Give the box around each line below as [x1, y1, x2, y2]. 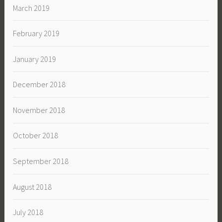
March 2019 [13, 2, 50, 13]
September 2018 [13, 156, 69, 166]
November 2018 [13, 105, 65, 115]
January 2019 [13, 54, 56, 64]
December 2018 [13, 79, 66, 90]
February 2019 [13, 28, 60, 39]
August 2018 [13, 181, 52, 192]
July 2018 [13, 207, 44, 218]
